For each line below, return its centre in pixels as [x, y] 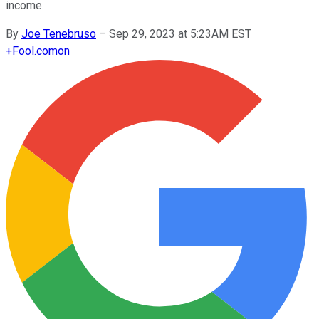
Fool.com [35, 51]
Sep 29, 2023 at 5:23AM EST [180, 33]
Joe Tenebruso [59, 33]
